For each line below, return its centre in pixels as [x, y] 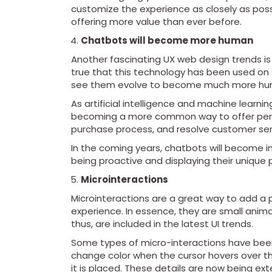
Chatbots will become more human [167, 41]
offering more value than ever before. [156, 22]
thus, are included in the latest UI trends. [162, 224]
